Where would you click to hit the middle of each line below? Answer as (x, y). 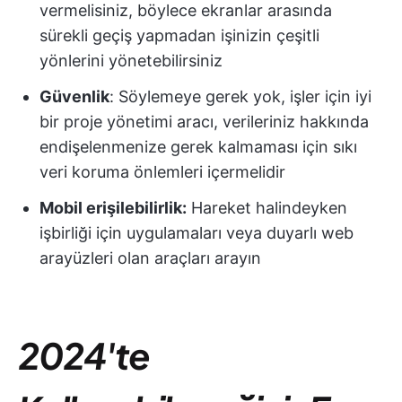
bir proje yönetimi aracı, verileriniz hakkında (204, 122)
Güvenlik (74, 96)
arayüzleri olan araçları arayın (150, 258)
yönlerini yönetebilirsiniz (131, 61)
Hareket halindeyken (267, 208)
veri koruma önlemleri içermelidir (162, 172)
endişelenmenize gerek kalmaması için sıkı (198, 147)
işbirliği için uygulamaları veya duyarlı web (197, 233)
